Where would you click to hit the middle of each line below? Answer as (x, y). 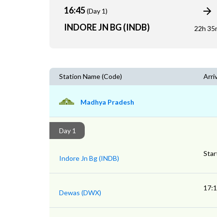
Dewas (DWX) (80, 193)
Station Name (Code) (91, 77)
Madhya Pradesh (107, 102)
